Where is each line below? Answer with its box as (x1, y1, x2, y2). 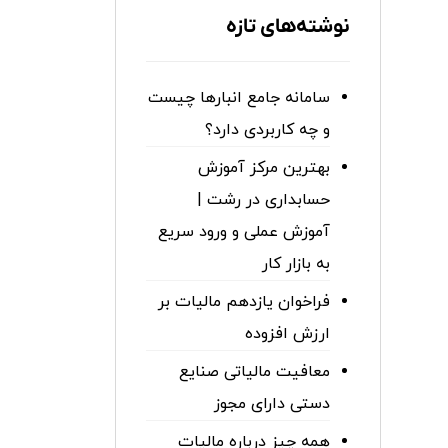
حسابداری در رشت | (196, 189, 330, 211)
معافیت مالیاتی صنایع (178, 361, 330, 383)
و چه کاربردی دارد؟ (204, 119, 330, 141)
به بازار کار (261, 253, 330, 275)
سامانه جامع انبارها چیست (147, 87, 330, 109)
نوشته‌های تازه (225, 14, 350, 40)
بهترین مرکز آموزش (197, 157, 330, 179)
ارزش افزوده (244, 323, 330, 345)
